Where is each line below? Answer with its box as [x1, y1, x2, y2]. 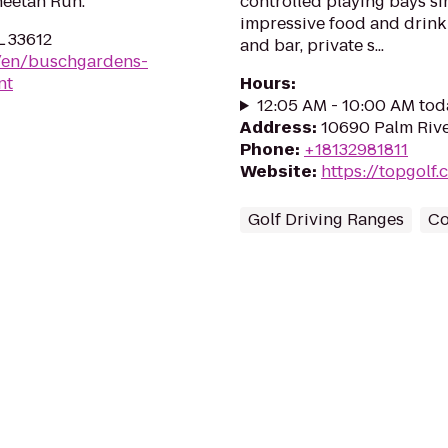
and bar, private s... [240, 34, 384, 57]
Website [240, 160, 312, 183]
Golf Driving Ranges [248, 208, 404, 231]
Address [240, 116, 312, 139]
